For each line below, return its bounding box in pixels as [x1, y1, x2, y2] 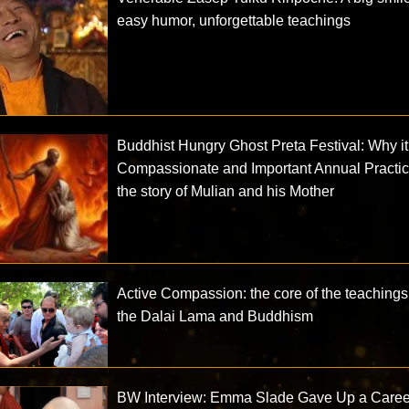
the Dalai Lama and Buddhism [117, 308, 314, 324]
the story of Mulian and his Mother [117, 183, 335, 199]
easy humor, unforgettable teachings [117, 13, 351, 29]
